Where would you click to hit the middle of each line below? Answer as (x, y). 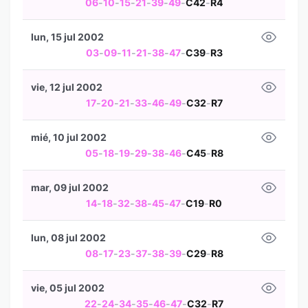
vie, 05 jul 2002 (68, 288)
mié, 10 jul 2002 (69, 137)
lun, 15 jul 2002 (67, 37)
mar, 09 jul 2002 (70, 187)
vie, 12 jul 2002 (67, 87)
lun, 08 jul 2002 (68, 238)
